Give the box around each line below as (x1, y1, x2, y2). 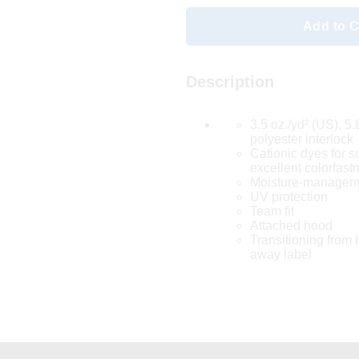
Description (185, 72, 274, 91)
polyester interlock (249, 131, 353, 146)
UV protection (249, 189, 328, 204)
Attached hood (249, 218, 333, 232)
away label (249, 247, 312, 261)
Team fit (249, 204, 294, 218)
